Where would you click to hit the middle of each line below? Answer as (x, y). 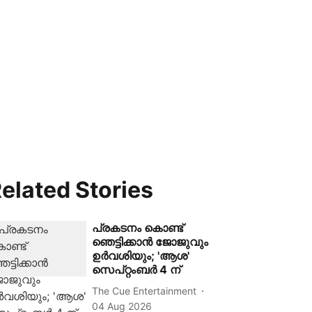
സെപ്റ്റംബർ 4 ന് (136, 270)
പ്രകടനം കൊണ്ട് (138, 228)
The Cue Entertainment (145, 290)
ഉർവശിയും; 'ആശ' (141, 256)
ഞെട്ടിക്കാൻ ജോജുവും (150, 242)
